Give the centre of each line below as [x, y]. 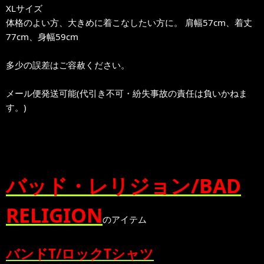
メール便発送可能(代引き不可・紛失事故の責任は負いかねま [127, 93]
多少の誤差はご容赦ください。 [68, 65]
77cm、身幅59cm [42, 36]
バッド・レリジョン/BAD [123, 185]
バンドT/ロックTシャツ [80, 253]
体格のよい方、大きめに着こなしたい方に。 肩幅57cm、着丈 [129, 22]
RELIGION [54, 215]
